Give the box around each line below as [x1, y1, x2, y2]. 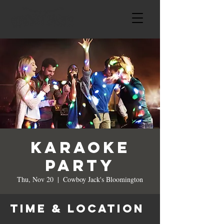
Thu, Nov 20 [17, 174, 53, 184]
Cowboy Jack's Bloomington [63, 174, 143, 184]
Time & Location [10, 201, 144, 215]
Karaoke [30, 137, 130, 157]
